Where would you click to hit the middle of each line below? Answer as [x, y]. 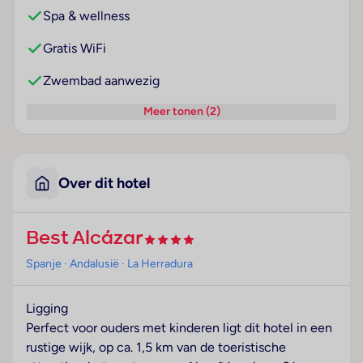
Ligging [47, 309]
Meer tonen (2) [181, 112]
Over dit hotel [104, 184]
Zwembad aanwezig [101, 81]
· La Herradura [156, 264]
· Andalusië [90, 264]
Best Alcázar [85, 239]
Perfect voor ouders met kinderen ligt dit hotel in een [179, 328]
